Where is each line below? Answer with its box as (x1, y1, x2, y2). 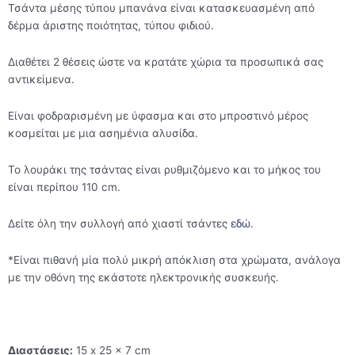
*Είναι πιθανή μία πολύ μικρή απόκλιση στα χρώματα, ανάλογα (8, 254, 341, 267)
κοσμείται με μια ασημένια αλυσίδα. (8, 127, 198, 140)
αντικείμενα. (8, 73, 74, 86)
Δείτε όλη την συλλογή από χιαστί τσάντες (8, 217, 231, 231)
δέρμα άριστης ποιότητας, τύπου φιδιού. (8, 19, 214, 32)
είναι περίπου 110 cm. (8, 181, 120, 194)
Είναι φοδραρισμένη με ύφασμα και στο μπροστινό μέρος (8, 109, 308, 123)
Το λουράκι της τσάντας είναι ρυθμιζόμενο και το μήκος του (8, 163, 321, 177)
